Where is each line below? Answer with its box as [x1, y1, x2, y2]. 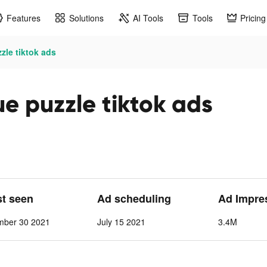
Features [7, 11, 41, 24]
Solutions [69, 11, 104, 24]
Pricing [240, 11, 266, 24]
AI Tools [133, 11, 163, 24]
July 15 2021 [97, 216, 146, 228]
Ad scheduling [97, 191, 172, 206]
